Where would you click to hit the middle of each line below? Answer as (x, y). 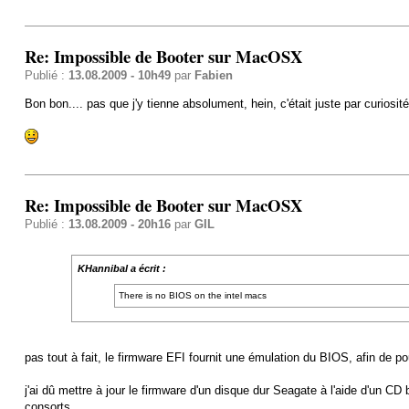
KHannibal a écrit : (121, 268)
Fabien (213, 75)
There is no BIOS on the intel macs (193, 296)
